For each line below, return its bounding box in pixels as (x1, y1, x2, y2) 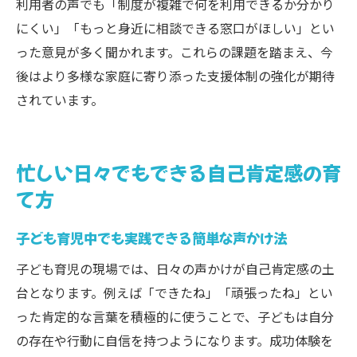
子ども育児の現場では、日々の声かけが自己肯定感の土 (16, 259, 335, 278)
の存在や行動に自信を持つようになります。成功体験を (16, 331, 333, 350)
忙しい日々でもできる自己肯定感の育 (16, 159, 341, 186)
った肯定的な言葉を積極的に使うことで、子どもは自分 (16, 307, 334, 326)
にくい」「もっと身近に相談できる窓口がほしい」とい (16, 18, 335, 37)
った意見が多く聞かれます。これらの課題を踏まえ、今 (16, 42, 333, 61)
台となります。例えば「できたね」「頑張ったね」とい (16, 283, 333, 302)
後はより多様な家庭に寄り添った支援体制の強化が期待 (16, 66, 335, 85)
